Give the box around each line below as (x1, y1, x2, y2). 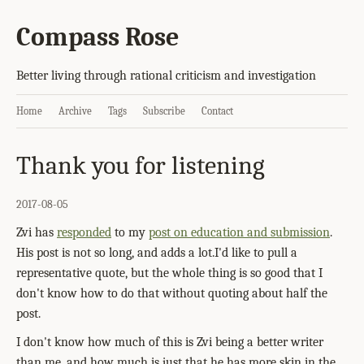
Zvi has (16, 225, 57, 240)
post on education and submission (149, 225, 330, 240)
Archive (58, 105, 92, 117)
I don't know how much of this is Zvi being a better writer (16, 335, 323, 349)
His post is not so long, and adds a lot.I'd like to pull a (16, 245, 297, 260)
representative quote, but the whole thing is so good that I (16, 266, 323, 280)
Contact (201, 105, 233, 117)
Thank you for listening (16, 150, 265, 180)
